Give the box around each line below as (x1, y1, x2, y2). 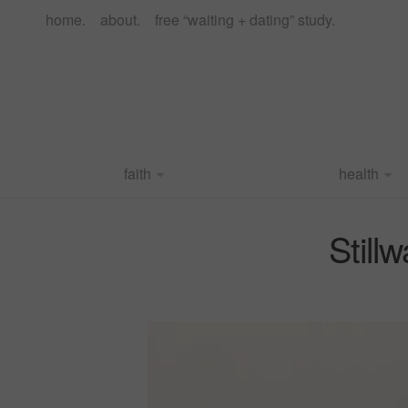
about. (100, 9, 140, 30)
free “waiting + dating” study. (155, 9, 335, 30)
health (338, 163, 379, 184)
